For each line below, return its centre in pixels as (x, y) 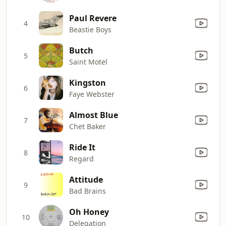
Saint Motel (88, 62)
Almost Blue (94, 115)
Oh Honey (89, 212)
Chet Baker (88, 126)
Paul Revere (93, 18)
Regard (81, 158)
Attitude (86, 179)
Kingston (88, 82)
